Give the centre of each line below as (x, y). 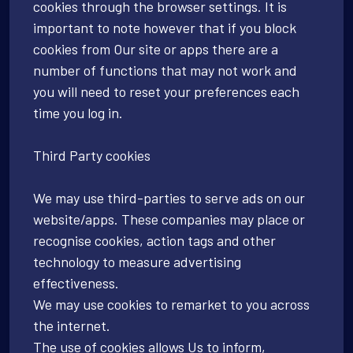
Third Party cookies (92, 155)
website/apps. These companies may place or (169, 219)
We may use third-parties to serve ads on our (169, 197)
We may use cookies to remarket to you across (171, 304)
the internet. (72, 325)
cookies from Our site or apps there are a (156, 48)
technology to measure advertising (137, 261)
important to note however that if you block (165, 27)
